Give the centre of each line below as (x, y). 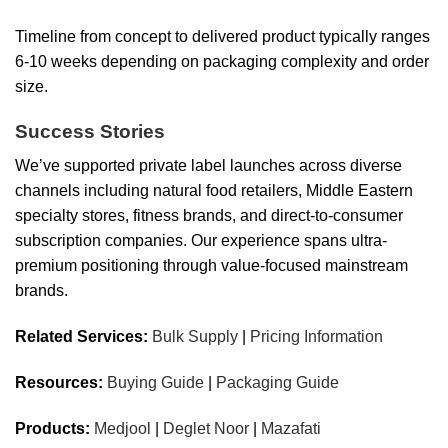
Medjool (122, 428)
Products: (52, 428)
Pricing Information (316, 337)
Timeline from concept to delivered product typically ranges (222, 37)
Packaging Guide (277, 383)
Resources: (59, 383)
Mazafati (291, 428)
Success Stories (90, 131)
